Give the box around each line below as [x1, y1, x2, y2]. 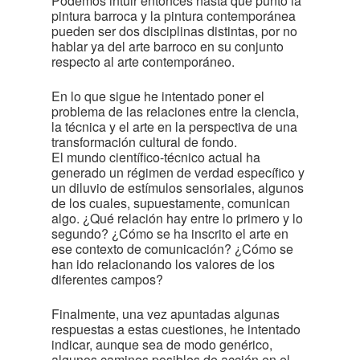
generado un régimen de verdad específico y [51, 163, 305, 182]
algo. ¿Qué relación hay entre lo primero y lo [51, 209, 303, 227]
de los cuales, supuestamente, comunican [51, 194, 290, 212]
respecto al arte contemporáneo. [51, 52, 235, 71]
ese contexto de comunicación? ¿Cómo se [51, 239, 293, 258]
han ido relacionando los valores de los [51, 255, 275, 273]
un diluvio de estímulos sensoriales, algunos [51, 178, 304, 197]
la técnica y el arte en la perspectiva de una [51, 117, 297, 136]
